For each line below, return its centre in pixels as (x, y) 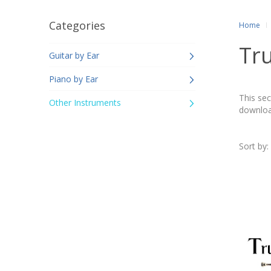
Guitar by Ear (74, 55)
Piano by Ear (73, 79)
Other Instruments (85, 103)
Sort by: (253, 146)
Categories (77, 25)
